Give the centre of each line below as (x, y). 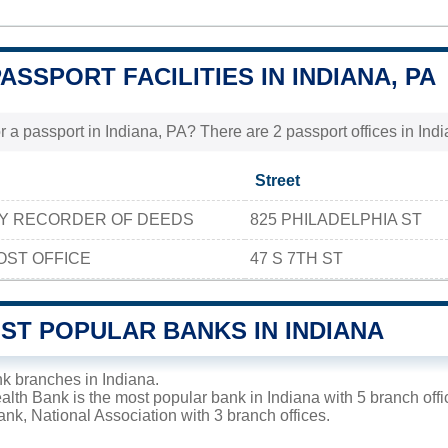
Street (277, 180)
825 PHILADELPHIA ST (336, 219)
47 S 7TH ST (296, 258)
